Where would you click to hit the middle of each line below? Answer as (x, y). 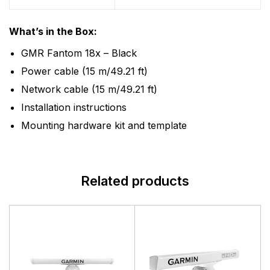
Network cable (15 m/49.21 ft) (89, 89)
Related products (135, 181)
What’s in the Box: (53, 31)
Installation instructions (74, 107)
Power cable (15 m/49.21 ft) (84, 71)
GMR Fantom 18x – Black (79, 53)
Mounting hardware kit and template (104, 125)
